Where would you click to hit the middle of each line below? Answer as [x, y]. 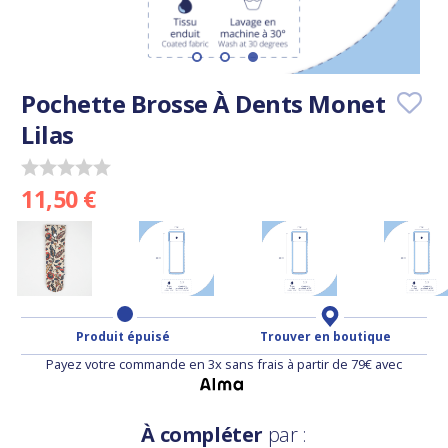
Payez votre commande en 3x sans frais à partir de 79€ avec [224, 364]
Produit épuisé [122, 337]
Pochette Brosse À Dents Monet [203, 103]
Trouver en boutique [325, 337]
